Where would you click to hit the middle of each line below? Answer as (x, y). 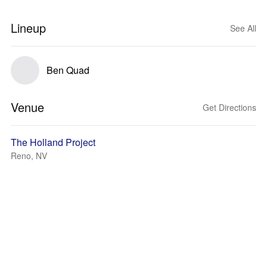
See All (243, 28)
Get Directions (229, 107)
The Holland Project (53, 142)
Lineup (28, 28)
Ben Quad (68, 70)
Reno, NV (29, 156)
